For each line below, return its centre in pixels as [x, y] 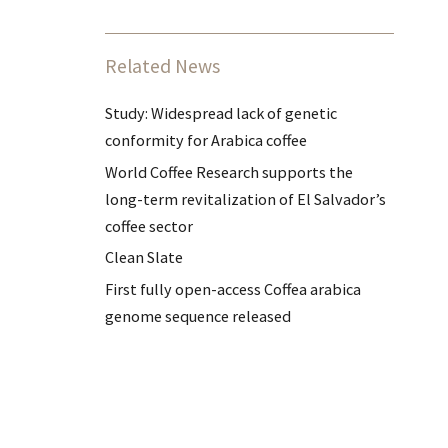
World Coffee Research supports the [229, 171]
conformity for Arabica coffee [206, 140]
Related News [163, 66]
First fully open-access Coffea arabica [233, 288]
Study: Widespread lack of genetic [221, 113]
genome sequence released [198, 315]
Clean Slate [144, 257]
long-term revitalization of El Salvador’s [246, 198]
